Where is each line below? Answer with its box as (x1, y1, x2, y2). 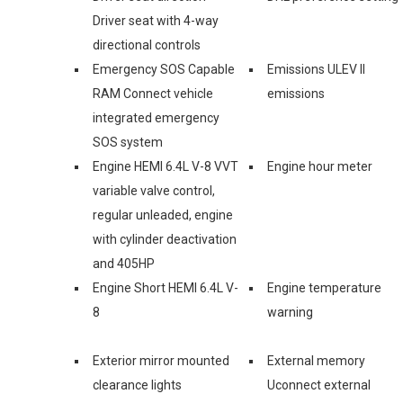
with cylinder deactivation (93, 231, 237, 246)
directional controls (93, 37, 201, 52)
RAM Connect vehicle (93, 85, 213, 101)
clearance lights (93, 377, 182, 392)
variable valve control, (93, 183, 215, 198)
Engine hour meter (267, 158, 372, 174)
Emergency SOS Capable (93, 61, 235, 76)
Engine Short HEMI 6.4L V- (93, 280, 238, 295)
